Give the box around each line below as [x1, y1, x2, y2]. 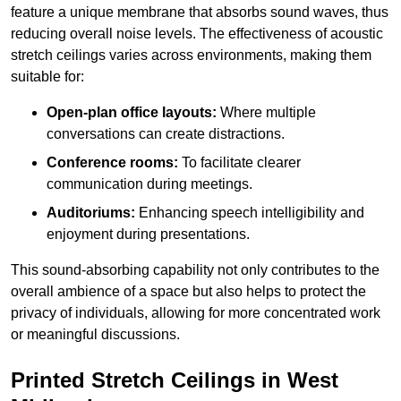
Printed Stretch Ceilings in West [11, 368, 338, 393]
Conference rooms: [47, 155, 178, 171]
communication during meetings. [47, 176, 252, 192]
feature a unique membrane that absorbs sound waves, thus [11, 4, 388, 21]
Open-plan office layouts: [47, 105, 217, 121]
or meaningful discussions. [11, 327, 180, 343]
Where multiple [217, 105, 316, 121]
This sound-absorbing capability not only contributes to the [11, 262, 380, 278]
